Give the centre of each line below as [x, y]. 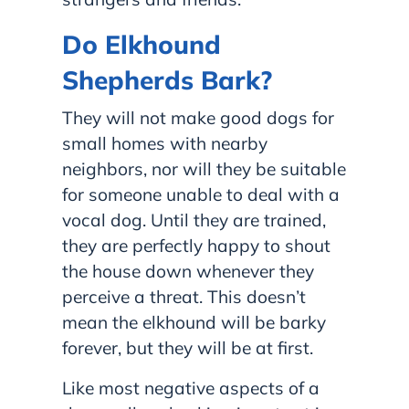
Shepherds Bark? [167, 79]
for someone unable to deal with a [201, 194]
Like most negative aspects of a [191, 388]
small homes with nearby [165, 143]
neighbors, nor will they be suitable [204, 168]
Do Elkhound [142, 44]
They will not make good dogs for [198, 117]
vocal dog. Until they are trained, [194, 220]
